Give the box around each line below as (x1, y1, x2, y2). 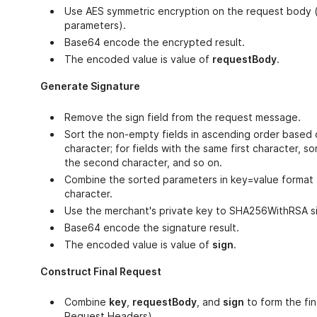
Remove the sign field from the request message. (64, 110, 301, 123)
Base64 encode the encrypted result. (64, 36, 245, 49)
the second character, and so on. (64, 156, 222, 168)
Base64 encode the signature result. (64, 221, 239, 234)
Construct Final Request (40, 265, 161, 277)
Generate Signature (40, 80, 140, 93)
